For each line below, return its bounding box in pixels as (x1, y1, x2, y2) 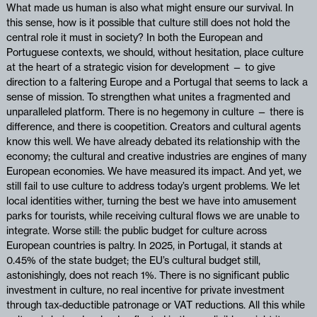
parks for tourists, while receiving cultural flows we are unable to (6, 209, 299, 222)
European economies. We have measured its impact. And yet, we (6, 164, 301, 178)
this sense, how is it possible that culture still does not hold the (6, 16, 290, 29)
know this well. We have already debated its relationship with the (6, 134, 300, 148)
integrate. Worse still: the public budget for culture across (6, 224, 267, 237)
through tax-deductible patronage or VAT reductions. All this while (6, 298, 305, 311)
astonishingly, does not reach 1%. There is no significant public (6, 268, 289, 282)
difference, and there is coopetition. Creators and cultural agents (6, 120, 301, 133)
